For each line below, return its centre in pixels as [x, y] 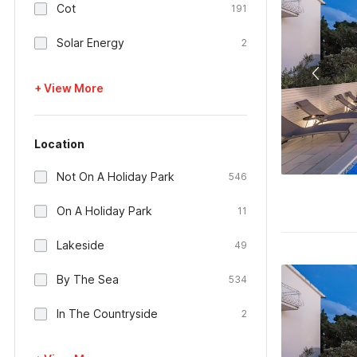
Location [59, 144]
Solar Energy [90, 43]
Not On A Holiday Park [116, 177]
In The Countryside [107, 314]
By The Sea [88, 279]
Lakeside [80, 245]
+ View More [69, 88]
